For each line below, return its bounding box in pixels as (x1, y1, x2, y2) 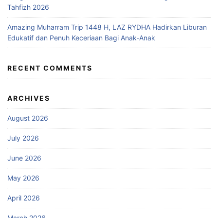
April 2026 (7, 193, 40, 202)
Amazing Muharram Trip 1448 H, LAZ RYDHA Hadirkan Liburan (7, 22, 207, 31)
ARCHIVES (7, 93, 50, 102)
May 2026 (7, 173, 39, 182)
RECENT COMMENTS (7, 63, 92, 72)
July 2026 (7, 133, 39, 142)
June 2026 (7, 153, 41, 162)
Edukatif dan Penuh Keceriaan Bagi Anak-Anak (7, 33, 155, 42)
